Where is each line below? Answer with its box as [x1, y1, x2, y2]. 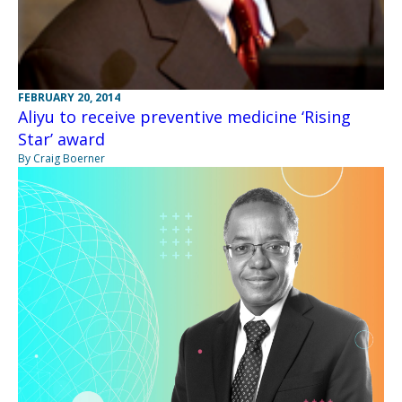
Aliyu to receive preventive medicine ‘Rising [18, 106, 351, 127]
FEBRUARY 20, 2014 [18, 90, 120, 105]
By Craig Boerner [18, 151, 105, 166]
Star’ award [18, 128, 105, 150]
